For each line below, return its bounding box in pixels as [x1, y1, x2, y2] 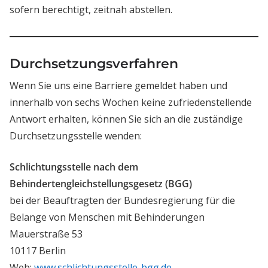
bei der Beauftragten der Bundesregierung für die [10, 194, 235, 208]
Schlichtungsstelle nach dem [10, 160, 138, 174]
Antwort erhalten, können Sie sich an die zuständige [10, 112, 243, 126]
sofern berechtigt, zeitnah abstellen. [10, 3, 172, 17]
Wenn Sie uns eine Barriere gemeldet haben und [10, 79, 227, 93]
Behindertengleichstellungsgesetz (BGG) [10, 177, 192, 191]
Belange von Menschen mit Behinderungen [10, 211, 205, 224]
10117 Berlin [10, 244, 66, 258]
